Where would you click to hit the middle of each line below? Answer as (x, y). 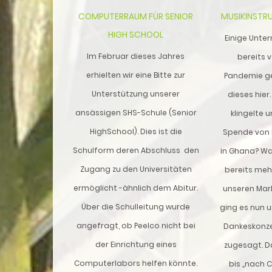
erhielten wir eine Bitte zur (136, 75)
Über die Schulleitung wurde (136, 206)
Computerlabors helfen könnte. (136, 263)
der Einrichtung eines (136, 244)
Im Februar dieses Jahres (136, 56)
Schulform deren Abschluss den (136, 150)
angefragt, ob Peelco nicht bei (136, 225)
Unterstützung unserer (136, 93)
